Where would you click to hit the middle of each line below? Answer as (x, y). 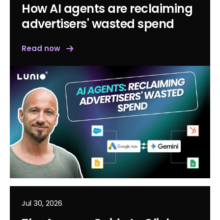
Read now (41, 48)
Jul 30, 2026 (42, 203)
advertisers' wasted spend (98, 24)
